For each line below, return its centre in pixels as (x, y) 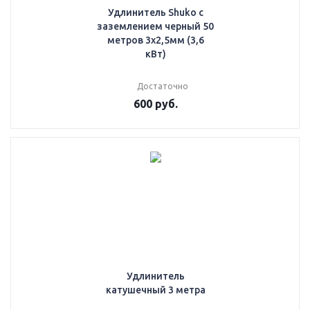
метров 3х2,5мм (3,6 (155, 40)
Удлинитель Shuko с (155, 12)
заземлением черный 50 (155, 26)
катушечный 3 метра (155, 290)
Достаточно (162, 86)
